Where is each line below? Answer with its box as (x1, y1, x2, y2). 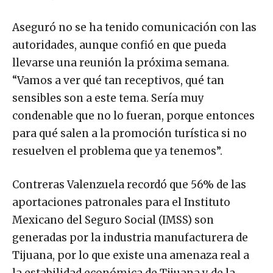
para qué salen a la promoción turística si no (12, 126, 247, 140)
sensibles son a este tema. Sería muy (12, 91, 204, 105)
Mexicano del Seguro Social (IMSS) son (12, 213, 214, 227)
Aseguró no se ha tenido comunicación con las (12, 20, 257, 34)
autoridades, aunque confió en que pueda (12, 38, 226, 52)
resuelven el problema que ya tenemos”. (12, 144, 222, 158)
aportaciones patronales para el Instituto (12, 195, 230, 209)
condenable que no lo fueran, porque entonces (12, 108, 255, 122)
